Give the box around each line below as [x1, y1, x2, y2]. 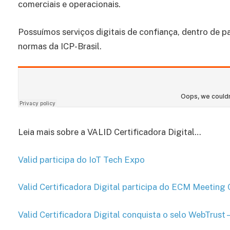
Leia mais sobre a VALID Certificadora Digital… [18, 127, 201, 138]
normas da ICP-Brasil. [18, 41, 102, 51]
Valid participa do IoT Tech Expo [18, 154, 145, 165]
